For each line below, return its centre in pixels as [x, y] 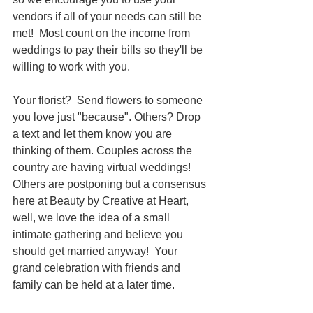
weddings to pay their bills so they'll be [109, 50]
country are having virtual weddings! [104, 168]
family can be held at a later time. [94, 285]
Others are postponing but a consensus [111, 184]
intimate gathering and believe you [99, 235]
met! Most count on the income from [103, 34]
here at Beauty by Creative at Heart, [102, 201]
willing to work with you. [73, 67]
